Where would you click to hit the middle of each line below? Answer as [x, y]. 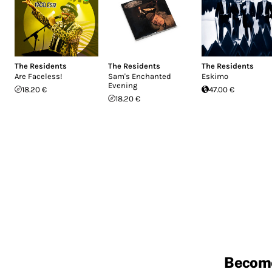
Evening [123, 85]
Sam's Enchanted [140, 76]
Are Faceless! [39, 76]
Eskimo [215, 76]
